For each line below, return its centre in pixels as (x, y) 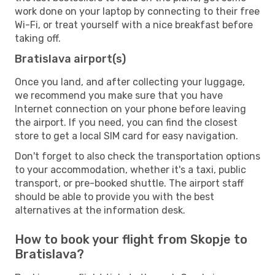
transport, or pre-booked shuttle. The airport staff (129, 183)
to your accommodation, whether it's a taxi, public (130, 169)
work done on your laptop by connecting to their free (137, 11)
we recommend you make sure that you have (119, 95)
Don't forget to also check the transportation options (137, 156)
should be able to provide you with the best (114, 196)
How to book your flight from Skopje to (131, 239)
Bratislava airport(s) (70, 59)
